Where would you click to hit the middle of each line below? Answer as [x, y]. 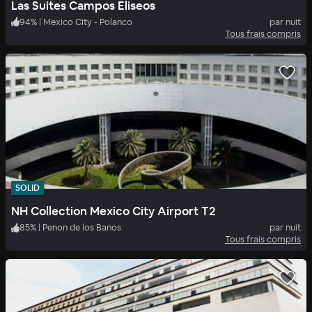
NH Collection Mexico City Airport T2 [114, 211]
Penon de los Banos [82, 228]
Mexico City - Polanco [88, 22]
